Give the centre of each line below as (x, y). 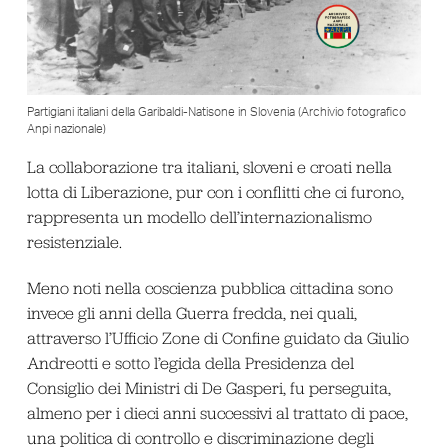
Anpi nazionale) (66, 129)
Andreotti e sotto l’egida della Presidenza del (190, 362)
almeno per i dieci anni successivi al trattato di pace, (217, 412)
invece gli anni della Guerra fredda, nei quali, (191, 312)
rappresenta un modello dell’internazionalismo (199, 217)
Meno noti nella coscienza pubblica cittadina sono (209, 287)
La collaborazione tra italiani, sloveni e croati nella (209, 167)
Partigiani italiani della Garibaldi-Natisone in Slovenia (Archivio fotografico (216, 112)
